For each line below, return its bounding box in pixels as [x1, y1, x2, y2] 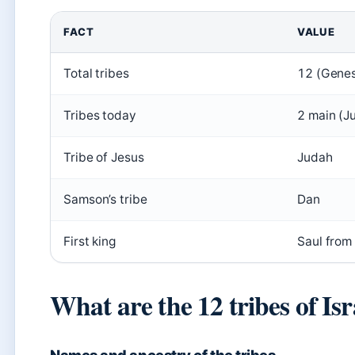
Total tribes [63, 66, 129, 81]
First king [63, 234, 116, 249]
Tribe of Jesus [63, 150, 144, 165]
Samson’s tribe [63, 192, 147, 207]
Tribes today [63, 108, 136, 123]
